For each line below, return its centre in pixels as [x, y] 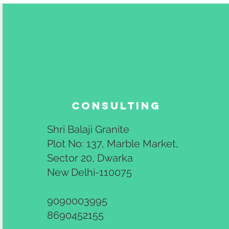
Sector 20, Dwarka [90, 158]
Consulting [116, 106]
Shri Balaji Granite [88, 129]
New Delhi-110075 [90, 172]
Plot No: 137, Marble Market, [113, 144]
